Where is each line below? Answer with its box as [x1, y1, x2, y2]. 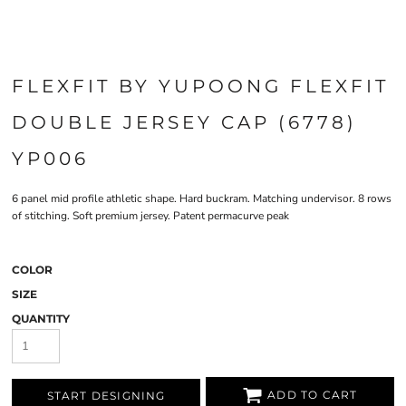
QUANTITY [12, 312, 70, 325]
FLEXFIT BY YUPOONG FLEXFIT [12, 75, 389, 97]
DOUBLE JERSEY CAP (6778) [12, 111, 357, 133]
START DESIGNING [46, 389, 166, 403]
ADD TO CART [267, 388, 358, 402]
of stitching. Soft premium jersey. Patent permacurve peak [12, 208, 289, 223]
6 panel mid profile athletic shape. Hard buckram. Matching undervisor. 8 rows [12, 191, 391, 206]
